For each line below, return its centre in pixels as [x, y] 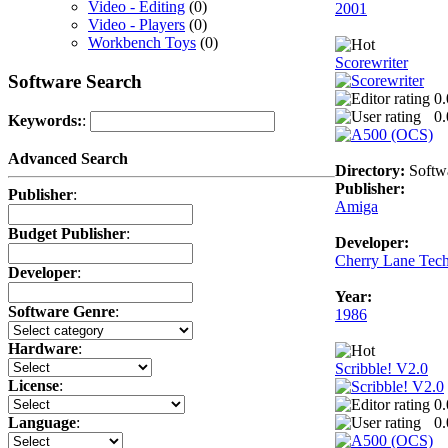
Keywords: [45, 121]
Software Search [75, 81]
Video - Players [136, 24]
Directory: [370, 170]
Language [42, 423]
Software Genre [61, 312]
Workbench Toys [142, 42]
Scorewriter [371, 62]
